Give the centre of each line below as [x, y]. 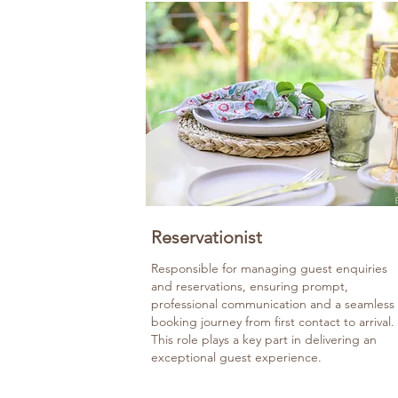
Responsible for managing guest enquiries [269, 268]
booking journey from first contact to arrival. [273, 322]
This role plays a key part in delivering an [264, 339]
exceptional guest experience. [236, 357]
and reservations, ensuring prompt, [250, 286]
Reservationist [207, 237]
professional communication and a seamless [273, 304]
